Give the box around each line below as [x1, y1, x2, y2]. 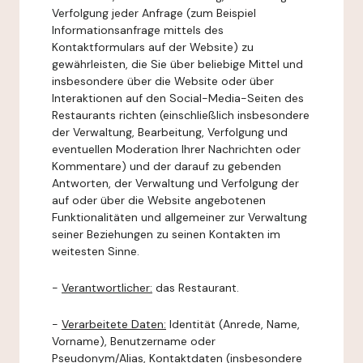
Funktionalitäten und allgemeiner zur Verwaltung [52, 210, 307, 224]
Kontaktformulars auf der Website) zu [52, 40, 254, 54]
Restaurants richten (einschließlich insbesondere [52, 108, 310, 122]
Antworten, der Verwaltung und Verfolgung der [52, 176, 299, 190]
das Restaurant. [152, 280, 239, 295]
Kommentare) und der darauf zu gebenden [52, 159, 281, 173]
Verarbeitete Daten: [62, 317, 166, 331]
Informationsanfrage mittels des [52, 23, 224, 37]
